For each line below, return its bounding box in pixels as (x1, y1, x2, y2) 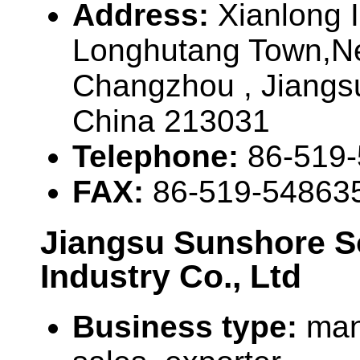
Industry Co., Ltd (40, 258, 301, 296)
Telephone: (72, 139, 247, 174)
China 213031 (72, 104, 270, 139)
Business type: (72, 309, 306, 345)
